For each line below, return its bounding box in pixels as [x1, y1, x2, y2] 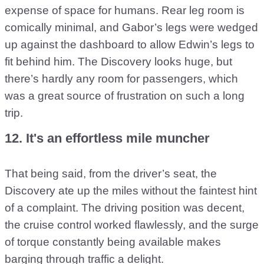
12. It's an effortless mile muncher [5, 131, 210, 146]
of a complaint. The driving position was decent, [5, 202, 245, 214]
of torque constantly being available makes [5, 236, 221, 248]
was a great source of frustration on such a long [5, 90, 245, 102]
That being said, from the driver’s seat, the [5, 167, 217, 180]
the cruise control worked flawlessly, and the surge [5, 219, 259, 231]
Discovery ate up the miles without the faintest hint [5, 184, 257, 197]
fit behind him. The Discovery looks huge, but [5, 55, 232, 68]
